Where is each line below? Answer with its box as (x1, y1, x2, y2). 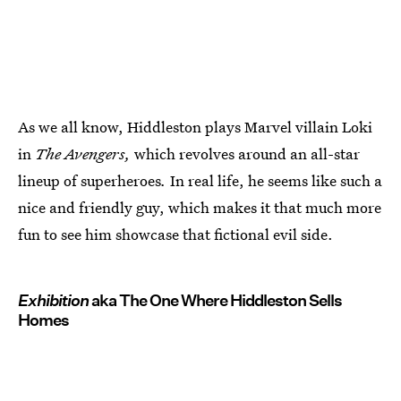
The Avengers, (35, 142, 134, 164)
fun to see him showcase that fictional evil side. (18, 223, 333, 244)
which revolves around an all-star (134, 142, 360, 164)
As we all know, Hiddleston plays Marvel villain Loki (18, 115, 372, 137)
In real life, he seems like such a (166, 169, 382, 191)
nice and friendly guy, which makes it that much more (18, 196, 381, 218)
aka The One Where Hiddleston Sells (89, 290, 342, 310)
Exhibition (18, 290, 89, 310)
